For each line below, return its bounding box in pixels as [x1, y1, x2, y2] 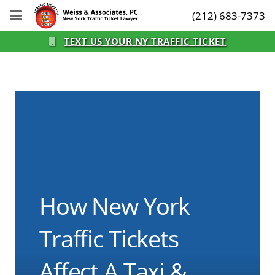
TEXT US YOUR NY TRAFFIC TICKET [64, 35, 227, 47]
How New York [39, 190, 190, 222]
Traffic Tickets [39, 222, 179, 254]
